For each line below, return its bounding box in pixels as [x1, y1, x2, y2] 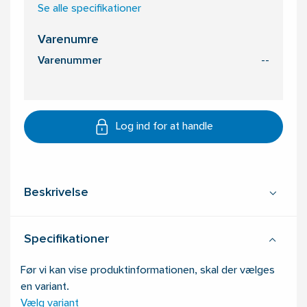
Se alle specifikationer [38, 4, 141, 14]
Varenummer [38, 56, 102, 66]
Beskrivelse [24, 188, 88, 199]
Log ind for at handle [116, 122, 213, 132]
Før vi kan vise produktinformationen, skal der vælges [21, 266, 275, 276]
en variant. [21, 282, 69, 293]
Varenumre [38, 35, 99, 46]
